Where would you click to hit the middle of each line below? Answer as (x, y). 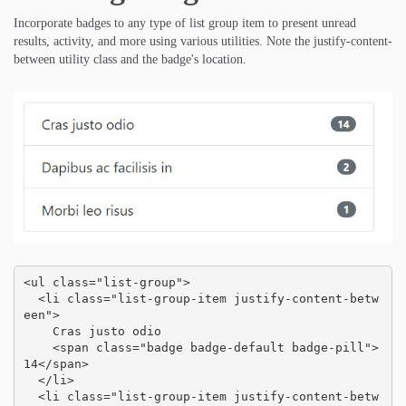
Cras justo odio (38, 332)
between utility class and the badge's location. (130, 60)
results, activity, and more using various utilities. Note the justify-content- (203, 42)
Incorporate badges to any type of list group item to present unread (185, 24)
